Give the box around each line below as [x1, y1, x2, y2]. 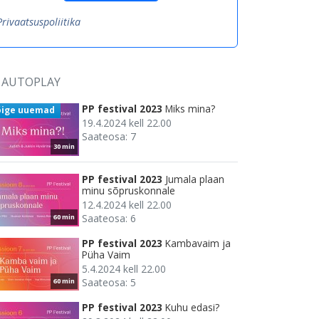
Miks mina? [165, 102, 215, 116]
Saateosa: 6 [82, 211, 136, 226]
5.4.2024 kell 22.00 [82, 262, 166, 276]
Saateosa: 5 [82, 276, 136, 290]
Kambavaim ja [165, 236, 231, 251]
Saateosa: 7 [82, 130, 136, 144]
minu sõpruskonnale [82, 184, 175, 198]
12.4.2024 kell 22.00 [82, 198, 172, 212]
